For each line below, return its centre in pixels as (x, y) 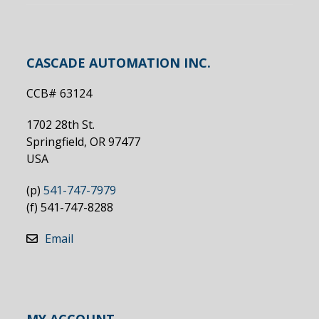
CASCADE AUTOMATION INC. (119, 63)
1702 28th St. (61, 125)
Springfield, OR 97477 (84, 142)
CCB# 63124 (59, 94)
